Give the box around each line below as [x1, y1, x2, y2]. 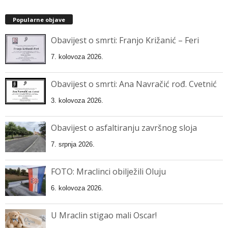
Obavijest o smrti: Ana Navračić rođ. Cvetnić [51, 78, 217, 90]
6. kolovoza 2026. [51, 184, 103, 192]
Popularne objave [13, 16, 65, 24]
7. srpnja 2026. [51, 140, 95, 149]
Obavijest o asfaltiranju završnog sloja [51, 122, 197, 134]
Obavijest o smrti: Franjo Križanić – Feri [51, 35, 199, 46]
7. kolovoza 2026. [51, 53, 103, 61]
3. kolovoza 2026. [51, 97, 103, 105]
